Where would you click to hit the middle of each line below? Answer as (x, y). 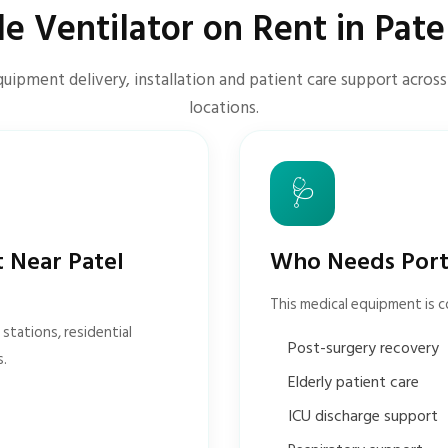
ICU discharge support (363, 416)
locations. (224, 108)
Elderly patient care (353, 382)
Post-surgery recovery (363, 348)
